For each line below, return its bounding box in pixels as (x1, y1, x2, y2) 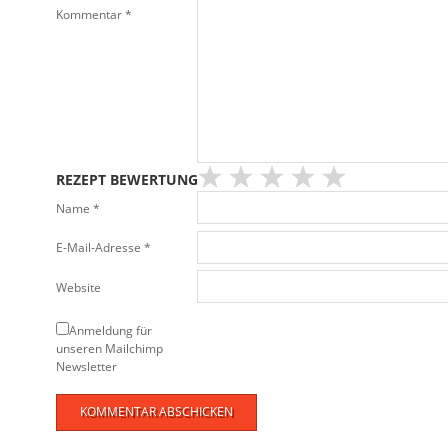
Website (56, 278, 101, 296)
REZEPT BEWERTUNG (56, 170, 198, 190)
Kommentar (56, 5, 125, 23)
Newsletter (56, 357, 117, 375)
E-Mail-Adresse (56, 239, 144, 257)
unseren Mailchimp (56, 339, 163, 357)
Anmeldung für (69, 321, 152, 339)
